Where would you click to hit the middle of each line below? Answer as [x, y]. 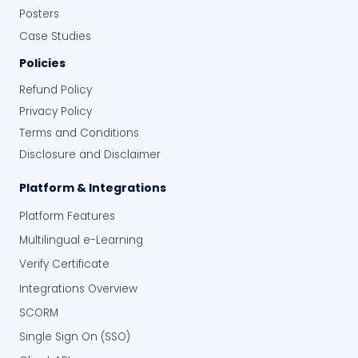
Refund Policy [56, 89]
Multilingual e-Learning [81, 241]
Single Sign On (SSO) [75, 337]
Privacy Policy [56, 111]
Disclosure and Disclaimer [90, 155]
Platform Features [67, 217]
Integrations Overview [78, 288]
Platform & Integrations [93, 188]
